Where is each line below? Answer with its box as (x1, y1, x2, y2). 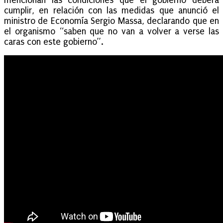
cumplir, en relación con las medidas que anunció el (4, 5, 219, 16)
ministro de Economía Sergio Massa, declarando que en (4, 15, 219, 26)
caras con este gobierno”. (4, 36, 104, 47)
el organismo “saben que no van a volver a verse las (4, 26, 219, 37)
